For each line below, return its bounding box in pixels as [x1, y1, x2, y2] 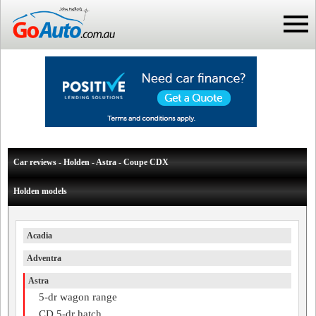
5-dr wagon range [39, 291, 117, 303]
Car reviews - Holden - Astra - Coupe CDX [13, 157, 169, 167]
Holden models [13, 186, 67, 196]
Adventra [27, 253, 61, 263]
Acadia [27, 231, 52, 241]
